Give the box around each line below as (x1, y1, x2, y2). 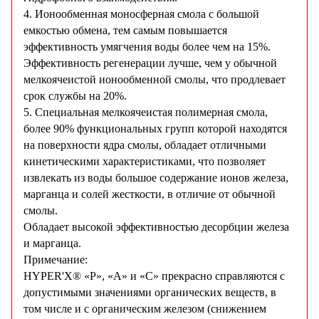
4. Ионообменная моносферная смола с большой (23, 8, 259, 21)
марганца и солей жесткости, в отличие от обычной (23, 188, 276, 201)
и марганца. (23, 237, 81, 250)
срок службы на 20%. (23, 90, 127, 103)
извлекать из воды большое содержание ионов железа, (23, 172, 288, 184)
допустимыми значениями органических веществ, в (23, 286, 276, 299)
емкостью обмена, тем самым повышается (23, 24, 227, 37)
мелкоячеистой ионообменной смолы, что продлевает (23, 73, 286, 86)
